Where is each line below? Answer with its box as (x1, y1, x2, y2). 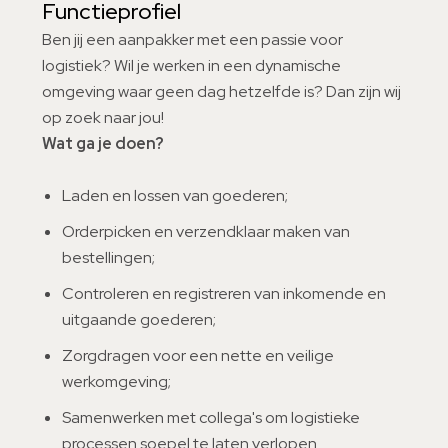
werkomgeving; (62, 371, 171, 392)
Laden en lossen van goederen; (62, 185, 288, 206)
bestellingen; (62, 247, 155, 268)
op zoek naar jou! (42, 107, 164, 128)
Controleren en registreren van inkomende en (62, 283, 386, 304)
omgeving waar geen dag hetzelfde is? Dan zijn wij (42, 81, 401, 102)
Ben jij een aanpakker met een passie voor (42, 29, 343, 50)
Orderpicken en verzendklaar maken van (62, 221, 350, 242)
